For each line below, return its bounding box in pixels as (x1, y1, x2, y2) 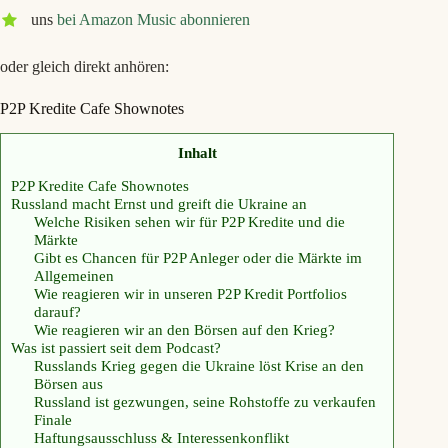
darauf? (33, 302, 81, 320)
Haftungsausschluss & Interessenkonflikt (33, 428, 289, 446)
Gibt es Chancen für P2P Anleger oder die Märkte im (33, 248, 362, 266)
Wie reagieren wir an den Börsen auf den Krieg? (33, 320, 335, 338)
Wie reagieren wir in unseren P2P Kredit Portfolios (33, 284, 347, 302)
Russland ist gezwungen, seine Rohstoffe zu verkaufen (33, 392, 376, 410)
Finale (33, 410, 72, 428)
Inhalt (177, 143, 217, 161)
